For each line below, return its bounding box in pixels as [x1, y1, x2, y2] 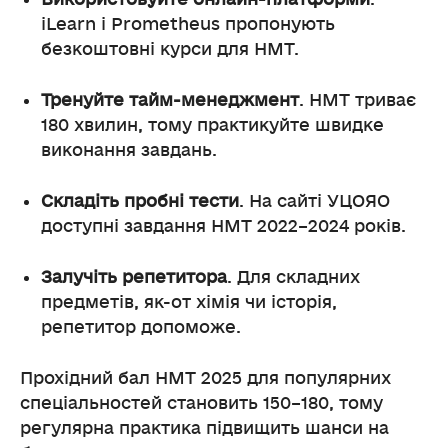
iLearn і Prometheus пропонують [41, 13, 335, 35]
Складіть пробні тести [41, 190, 239, 212]
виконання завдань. [41, 139, 217, 161]
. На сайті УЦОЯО [239, 190, 390, 212]
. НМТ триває [299, 89, 416, 111]
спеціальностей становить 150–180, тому [20, 392, 383, 414]
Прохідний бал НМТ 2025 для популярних [20, 367, 391, 389]
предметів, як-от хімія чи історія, [41, 291, 337, 313]
